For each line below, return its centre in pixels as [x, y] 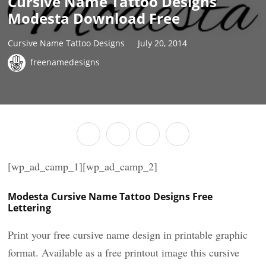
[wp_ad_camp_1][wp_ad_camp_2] [83, 166]
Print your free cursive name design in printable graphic [128, 235]
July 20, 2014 [163, 43]
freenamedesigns [65, 62]
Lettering [30, 208]
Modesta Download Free [94, 18]
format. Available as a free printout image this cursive [124, 252]
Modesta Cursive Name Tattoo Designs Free [110, 197]
